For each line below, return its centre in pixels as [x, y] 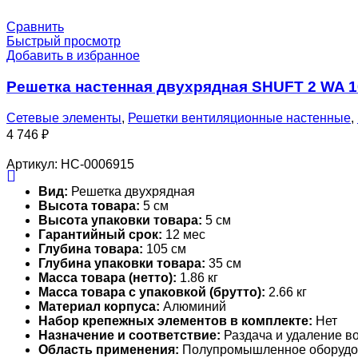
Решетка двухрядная [131, 191]
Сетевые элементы [64, 117]
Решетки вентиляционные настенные [239, 117]
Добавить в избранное [73, 56]
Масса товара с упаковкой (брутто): [152, 292]
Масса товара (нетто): [107, 277]
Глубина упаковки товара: [122, 263]
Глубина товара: [91, 249]
